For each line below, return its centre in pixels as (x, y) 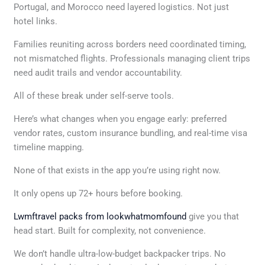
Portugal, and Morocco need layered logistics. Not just (122, 7)
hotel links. (36, 21)
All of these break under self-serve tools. (94, 96)
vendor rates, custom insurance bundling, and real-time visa (131, 133)
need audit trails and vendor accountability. (98, 72)
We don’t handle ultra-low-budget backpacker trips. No (120, 253)
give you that (213, 216)
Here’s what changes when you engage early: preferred (120, 119)
